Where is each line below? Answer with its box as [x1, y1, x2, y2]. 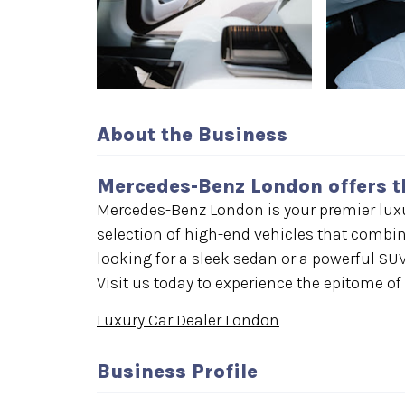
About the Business [97, 122, 287, 146]
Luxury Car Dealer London [97, 310, 279, 331]
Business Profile [97, 360, 258, 384]
